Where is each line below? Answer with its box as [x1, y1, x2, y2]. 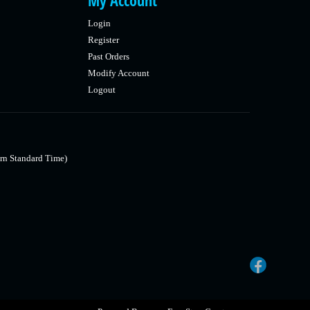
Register [88, 35, 119, 45]
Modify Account [88, 68, 149, 78]
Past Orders [88, 51, 129, 62]
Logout [88, 84, 116, 95]
